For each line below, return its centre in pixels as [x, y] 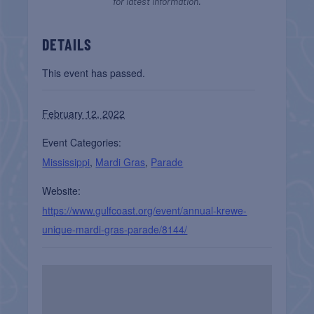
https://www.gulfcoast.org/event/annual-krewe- [145, 210]
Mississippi [66, 162]
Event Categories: [82, 142]
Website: [62, 190]
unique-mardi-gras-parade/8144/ [115, 229]
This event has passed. [94, 73]
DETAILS [67, 44]
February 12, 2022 [84, 113]
